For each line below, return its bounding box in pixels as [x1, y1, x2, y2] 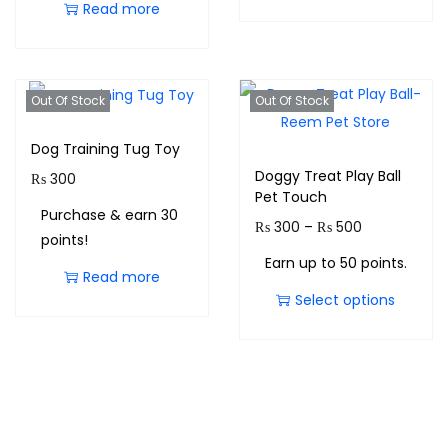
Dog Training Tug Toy [31, 139, 180, 160]
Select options [295, 290, 396, 310]
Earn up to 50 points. [264, 253, 407, 273]
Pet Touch [254, 187, 327, 207]
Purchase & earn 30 [41, 205, 178, 226]
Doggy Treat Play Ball [254, 166, 401, 186]
